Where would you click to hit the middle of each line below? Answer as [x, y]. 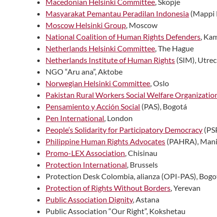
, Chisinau [141, 153]
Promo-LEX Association [85, 153]
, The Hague [175, 48]
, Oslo [160, 83]
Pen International [75, 118]
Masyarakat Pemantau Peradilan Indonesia [117, 13]
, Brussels [143, 164]
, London [119, 118]
